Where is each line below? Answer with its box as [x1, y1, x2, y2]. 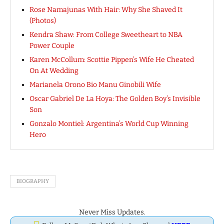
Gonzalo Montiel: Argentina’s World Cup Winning [29, 119, 188, 128]
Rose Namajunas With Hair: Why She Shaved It [29, 5, 182, 14]
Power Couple [29, 41, 74, 50]
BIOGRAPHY [16, 177, 49, 184]
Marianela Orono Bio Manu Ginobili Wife [29, 80, 161, 89]
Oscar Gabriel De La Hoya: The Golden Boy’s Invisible [29, 94, 200, 103]
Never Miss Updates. [78, 207, 145, 216]
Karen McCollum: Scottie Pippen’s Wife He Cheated [29, 55, 194, 64]
